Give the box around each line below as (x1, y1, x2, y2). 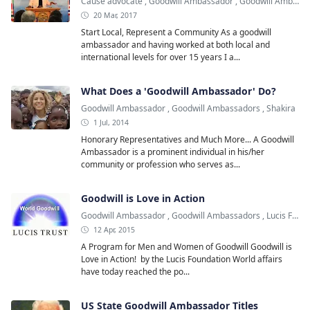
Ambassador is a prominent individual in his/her (81, 145, 264, 158)
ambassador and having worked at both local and (81, 38, 270, 51)
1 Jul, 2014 (93, 117, 129, 127)
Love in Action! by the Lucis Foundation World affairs (81, 253, 282, 265)
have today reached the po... (81, 265, 190, 277)
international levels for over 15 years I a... (81, 51, 240, 63)
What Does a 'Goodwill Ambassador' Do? (81, 84, 276, 98)
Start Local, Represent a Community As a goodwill (81, 26, 271, 38)
